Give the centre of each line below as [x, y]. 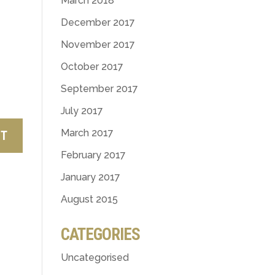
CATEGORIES [100, 234]
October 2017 [92, 67]
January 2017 [90, 177]
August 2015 [89, 199]
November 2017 [98, 45]
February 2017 [93, 155]
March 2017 [87, 133]
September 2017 [99, 89]
